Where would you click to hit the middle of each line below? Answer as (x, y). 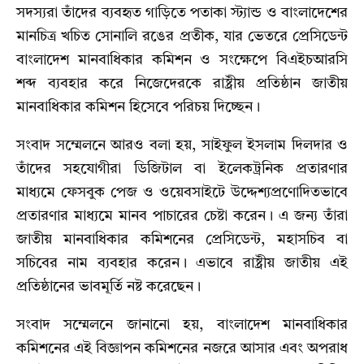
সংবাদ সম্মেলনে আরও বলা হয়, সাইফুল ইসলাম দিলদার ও (182, 146)
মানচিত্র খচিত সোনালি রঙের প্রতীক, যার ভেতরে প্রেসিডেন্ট (182, 37)
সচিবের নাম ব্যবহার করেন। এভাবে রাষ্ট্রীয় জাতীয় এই (182, 264)
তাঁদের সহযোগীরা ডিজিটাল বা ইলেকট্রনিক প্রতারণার (182, 169)
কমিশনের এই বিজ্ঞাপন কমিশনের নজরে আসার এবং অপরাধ (182, 349)
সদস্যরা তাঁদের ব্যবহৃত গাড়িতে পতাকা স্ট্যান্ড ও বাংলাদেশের (182, 13)
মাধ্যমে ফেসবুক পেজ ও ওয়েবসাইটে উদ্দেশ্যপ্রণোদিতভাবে (182, 193)
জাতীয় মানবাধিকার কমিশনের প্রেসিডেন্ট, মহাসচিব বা (182, 240)
